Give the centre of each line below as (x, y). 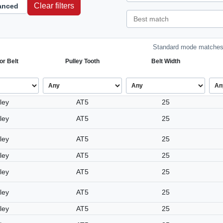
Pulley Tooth (82, 61)
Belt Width (166, 61)
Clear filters (54, 6)
